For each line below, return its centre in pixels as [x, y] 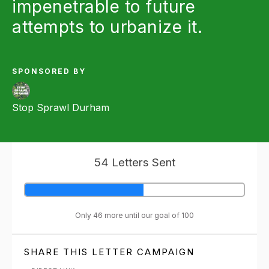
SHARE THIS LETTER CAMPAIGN [111, 252]
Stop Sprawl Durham [61, 107]
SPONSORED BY [49, 71]
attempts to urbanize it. [107, 27]
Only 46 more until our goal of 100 [134, 215]
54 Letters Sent [134, 162]
